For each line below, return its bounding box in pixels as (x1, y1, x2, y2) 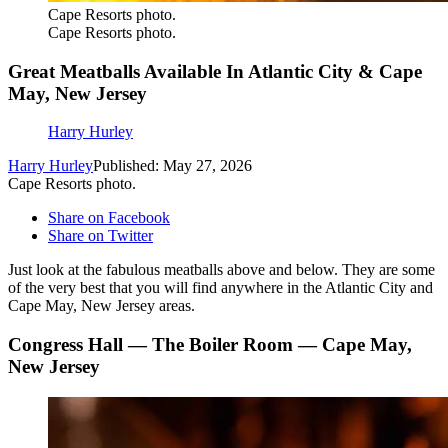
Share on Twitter (48, 227, 153, 245)
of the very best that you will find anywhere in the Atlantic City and (8, 279, 433, 297)
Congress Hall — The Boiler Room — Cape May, (8, 334, 412, 356)
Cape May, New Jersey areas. (8, 297, 195, 315)
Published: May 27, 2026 (93, 157, 252, 175)
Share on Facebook (48, 209, 170, 227)
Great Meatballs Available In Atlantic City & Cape (8, 60, 422, 82)
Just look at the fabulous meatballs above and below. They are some (8, 261, 435, 279)
